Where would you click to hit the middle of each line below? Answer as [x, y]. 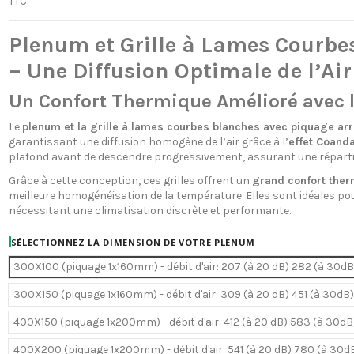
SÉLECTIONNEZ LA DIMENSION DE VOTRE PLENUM [133, 242]
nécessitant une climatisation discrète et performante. [149, 210]
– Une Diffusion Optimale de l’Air [180, 70]
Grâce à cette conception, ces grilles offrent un [130, 180]
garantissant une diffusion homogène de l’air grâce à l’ [148, 141]
